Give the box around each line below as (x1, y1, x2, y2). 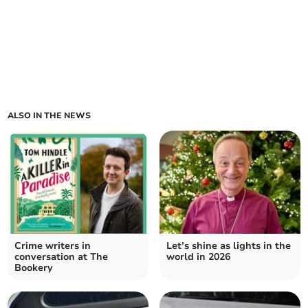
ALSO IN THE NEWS (8, 110, 91, 122)
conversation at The (14, 250, 109, 264)
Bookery (14, 261, 54, 275)
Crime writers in (14, 239, 91, 253)
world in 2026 (166, 250, 230, 264)
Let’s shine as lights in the (166, 239, 291, 253)
